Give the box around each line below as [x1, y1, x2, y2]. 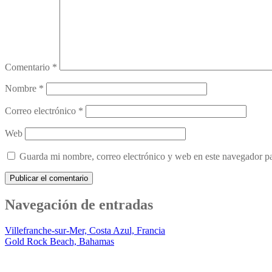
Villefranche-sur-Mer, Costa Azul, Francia [5, 225, 165, 236]
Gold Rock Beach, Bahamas [5, 236, 114, 247]
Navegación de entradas [5, 197, 153, 213]
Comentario [5, 62, 52, 73]
